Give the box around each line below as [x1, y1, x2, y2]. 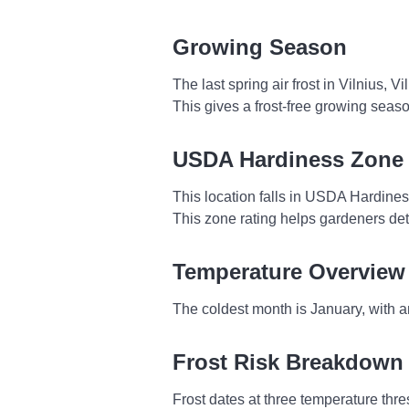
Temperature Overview [173, 258, 405, 284]
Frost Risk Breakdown [173, 349, 404, 374]
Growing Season [173, 35, 347, 59]
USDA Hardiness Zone [173, 146, 404, 172]
